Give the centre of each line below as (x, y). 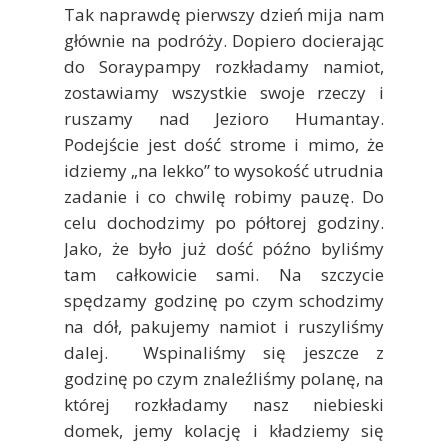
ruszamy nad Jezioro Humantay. (224, 118)
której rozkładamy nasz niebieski (224, 404)
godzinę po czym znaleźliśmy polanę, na (224, 378)
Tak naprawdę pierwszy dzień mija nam (224, 14)
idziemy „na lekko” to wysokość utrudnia (224, 170)
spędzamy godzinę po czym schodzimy (224, 300)
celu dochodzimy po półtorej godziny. (224, 222)
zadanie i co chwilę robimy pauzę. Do (224, 196)
